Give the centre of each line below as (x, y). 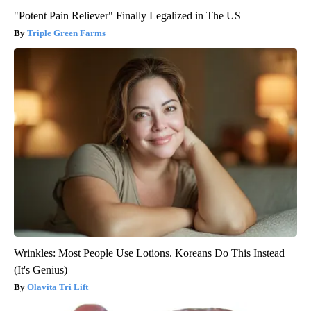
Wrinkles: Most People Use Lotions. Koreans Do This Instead (149, 253)
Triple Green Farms (66, 33)
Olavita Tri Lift (58, 287)
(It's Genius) (41, 269)
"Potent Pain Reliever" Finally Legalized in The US (127, 15)
